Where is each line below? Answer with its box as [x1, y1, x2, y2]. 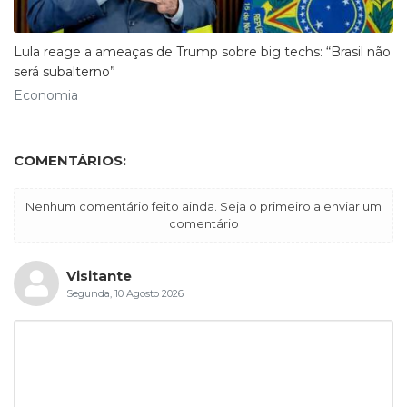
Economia [14, 86, 78, 104]
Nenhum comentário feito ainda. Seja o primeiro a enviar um [25, 198, 382, 213]
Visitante [65, 266, 132, 284]
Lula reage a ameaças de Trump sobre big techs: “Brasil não [14, 43, 391, 60]
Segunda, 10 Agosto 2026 [65, 286, 184, 300]
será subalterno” [14, 63, 115, 80]
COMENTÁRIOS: [14, 151, 126, 169]
